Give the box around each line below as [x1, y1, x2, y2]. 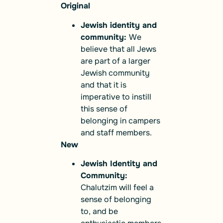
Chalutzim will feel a [81, 182, 154, 193]
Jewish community [81, 67, 150, 78]
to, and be [81, 206, 118, 217]
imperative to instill [81, 91, 151, 102]
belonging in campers [81, 115, 160, 126]
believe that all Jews [81, 43, 156, 54]
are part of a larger [81, 55, 150, 66]
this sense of [81, 103, 127, 114]
